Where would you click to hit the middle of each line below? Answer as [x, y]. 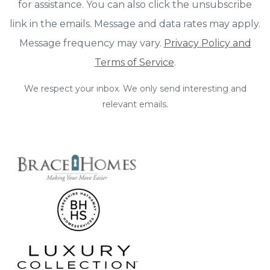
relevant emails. [135, 104]
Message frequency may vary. [91, 43]
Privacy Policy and [207, 43]
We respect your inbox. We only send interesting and [135, 88]
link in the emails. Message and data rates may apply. [135, 24]
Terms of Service [134, 62]
